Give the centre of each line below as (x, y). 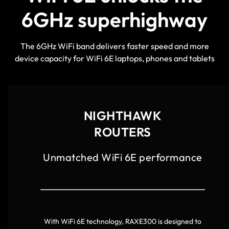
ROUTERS (123, 132)
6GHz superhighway (114, 20)
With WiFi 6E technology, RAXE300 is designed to (123, 222)
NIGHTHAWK (123, 116)
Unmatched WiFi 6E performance (123, 157)
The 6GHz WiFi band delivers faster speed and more (114, 46)
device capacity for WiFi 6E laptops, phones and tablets (114, 59)
